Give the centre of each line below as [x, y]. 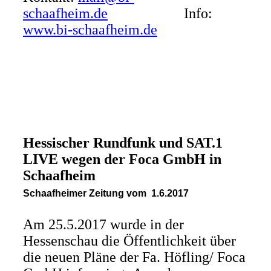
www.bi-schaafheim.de [90, 30]
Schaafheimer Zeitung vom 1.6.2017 [106, 193]
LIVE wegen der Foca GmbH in [122, 159]
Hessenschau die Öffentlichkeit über [129, 241]
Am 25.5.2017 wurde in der [103, 224]
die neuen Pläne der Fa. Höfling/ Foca [134, 257]
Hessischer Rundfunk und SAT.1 [122, 143]
